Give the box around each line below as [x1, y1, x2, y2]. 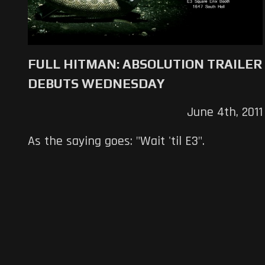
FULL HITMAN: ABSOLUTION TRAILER [28, 56, 262, 72]
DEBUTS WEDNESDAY [28, 76, 165, 92]
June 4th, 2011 [186, 104, 263, 121]
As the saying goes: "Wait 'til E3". [28, 133, 205, 150]
